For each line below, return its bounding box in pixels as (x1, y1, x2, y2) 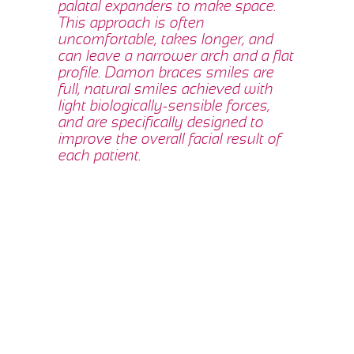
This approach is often (58, 17, 205, 32)
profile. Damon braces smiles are (58, 66, 274, 81)
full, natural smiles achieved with (58, 83, 273, 98)
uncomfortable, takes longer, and (58, 33, 273, 48)
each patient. (58, 149, 141, 164)
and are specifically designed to (58, 116, 264, 131)
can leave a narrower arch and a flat (58, 50, 294, 65)
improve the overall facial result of (58, 133, 281, 148)
